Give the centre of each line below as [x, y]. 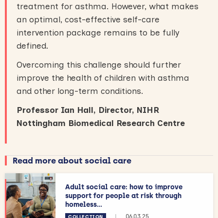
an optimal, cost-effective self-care [88, 19]
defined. [33, 45]
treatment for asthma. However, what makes [108, 6]
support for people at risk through [123, 196]
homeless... [84, 204]
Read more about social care [72, 160]
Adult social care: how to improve [124, 187]
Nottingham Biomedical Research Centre [101, 123]
